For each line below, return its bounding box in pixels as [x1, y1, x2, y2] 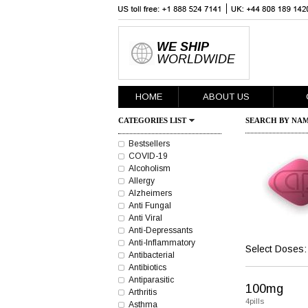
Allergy [129, 176, 155, 186]
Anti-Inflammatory [129, 238, 195, 247]
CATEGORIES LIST [118, 116, 186, 124]
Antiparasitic [129, 275, 174, 285]
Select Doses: [245, 243, 307, 254]
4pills [245, 297, 264, 305]
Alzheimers [129, 188, 172, 198]
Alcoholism [129, 164, 170, 173]
